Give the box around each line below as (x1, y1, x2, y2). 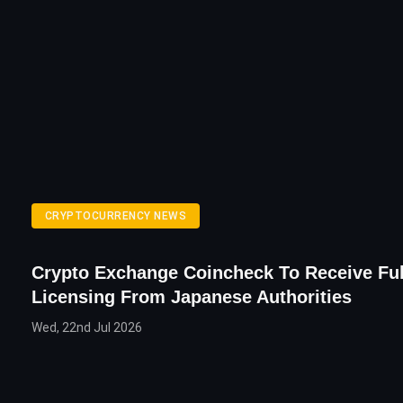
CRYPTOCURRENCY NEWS (45, 209, 187, 222)
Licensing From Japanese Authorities (31, 286, 352, 307)
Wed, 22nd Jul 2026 (31, 319, 142, 335)
